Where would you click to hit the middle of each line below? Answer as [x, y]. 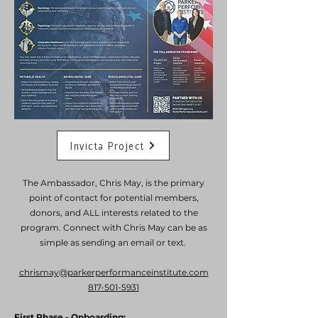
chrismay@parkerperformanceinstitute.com [114, 273]
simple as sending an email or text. [114, 243]
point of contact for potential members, [114, 198]
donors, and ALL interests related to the [114, 213]
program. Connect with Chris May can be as [114, 228]
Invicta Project [108, 146]
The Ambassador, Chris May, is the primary [114, 183]
